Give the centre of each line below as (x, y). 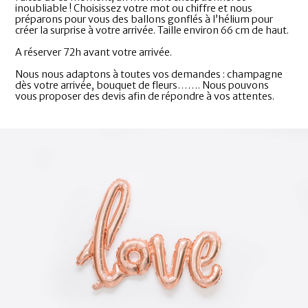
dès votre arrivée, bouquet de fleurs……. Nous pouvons (142, 86)
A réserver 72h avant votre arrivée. (94, 53)
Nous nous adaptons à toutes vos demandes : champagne (149, 75)
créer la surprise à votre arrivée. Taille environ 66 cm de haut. (152, 31)
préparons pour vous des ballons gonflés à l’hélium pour (144, 20)
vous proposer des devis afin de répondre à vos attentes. (145, 97)
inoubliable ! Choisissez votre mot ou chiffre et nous (134, 9)
